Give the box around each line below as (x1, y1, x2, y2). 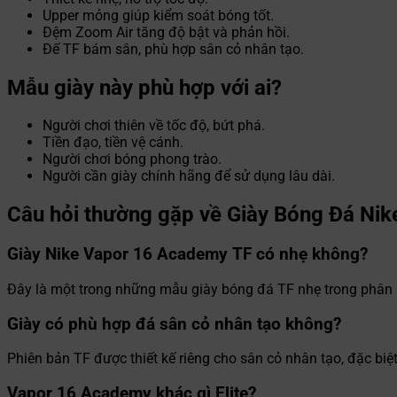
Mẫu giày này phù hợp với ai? (7, 74, 282, 100)
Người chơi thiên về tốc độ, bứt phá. (43, 117, 265, 135)
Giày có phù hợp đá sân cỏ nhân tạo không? (7, 314, 341, 334)
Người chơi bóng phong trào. (43, 151, 222, 168)
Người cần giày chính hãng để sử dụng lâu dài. (43, 167, 335, 185)
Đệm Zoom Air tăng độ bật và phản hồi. (43, 23, 290, 41)
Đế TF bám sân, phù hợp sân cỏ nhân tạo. (43, 40, 304, 58)
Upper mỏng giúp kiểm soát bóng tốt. (43, 6, 274, 24)
